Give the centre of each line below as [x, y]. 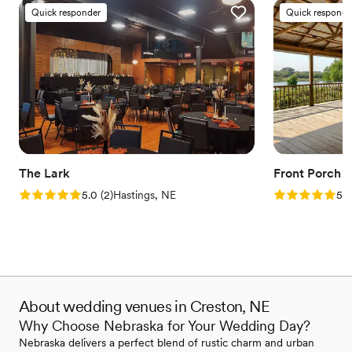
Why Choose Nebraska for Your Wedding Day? [165, 326]
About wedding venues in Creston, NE [144, 306]
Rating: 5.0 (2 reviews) [83, 194]
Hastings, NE [145, 195]
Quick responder [66, 13]
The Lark [44, 173]
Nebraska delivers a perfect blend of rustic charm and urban [167, 343]
